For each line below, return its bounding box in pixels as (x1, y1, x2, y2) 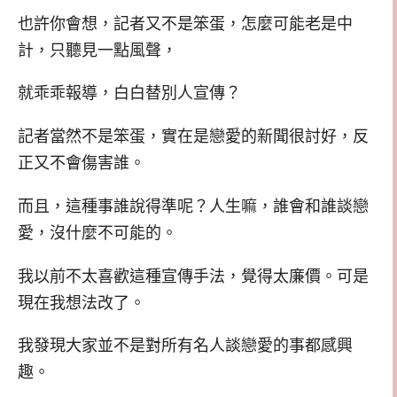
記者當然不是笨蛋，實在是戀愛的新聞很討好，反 (18, 128, 369, 146)
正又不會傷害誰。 (18, 154, 145, 173)
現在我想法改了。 (18, 293, 145, 312)
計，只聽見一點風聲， (18, 41, 177, 59)
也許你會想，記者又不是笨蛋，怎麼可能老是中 (18, 14, 353, 33)
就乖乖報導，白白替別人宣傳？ (18, 84, 241, 103)
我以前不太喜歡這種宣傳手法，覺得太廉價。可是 (18, 267, 369, 285)
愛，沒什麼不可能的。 (18, 223, 177, 242)
